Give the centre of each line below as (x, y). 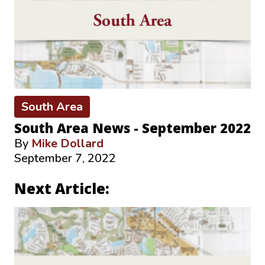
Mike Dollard (67, 144)
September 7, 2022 (65, 159)
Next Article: (62, 189)
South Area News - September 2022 (132, 128)
